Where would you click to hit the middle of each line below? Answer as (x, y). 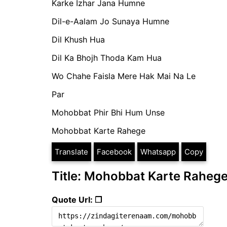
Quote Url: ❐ (77, 200)
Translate (71, 152)
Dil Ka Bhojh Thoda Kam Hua (107, 58)
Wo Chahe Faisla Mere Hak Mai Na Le (124, 76)
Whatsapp (158, 152)
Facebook (114, 152)
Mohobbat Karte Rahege (99, 131)
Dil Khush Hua (78, 40)
